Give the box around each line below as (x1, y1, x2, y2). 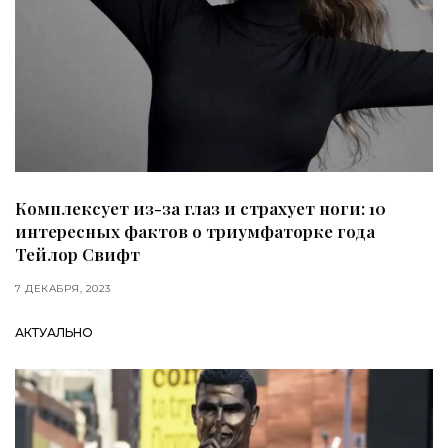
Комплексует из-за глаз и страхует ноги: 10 (15, 196, 386, 219)
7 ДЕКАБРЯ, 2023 (15, 281, 111, 295)
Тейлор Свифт (15, 242, 140, 265)
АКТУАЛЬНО (15, 324, 93, 340)
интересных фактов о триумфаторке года (15, 219, 375, 242)
